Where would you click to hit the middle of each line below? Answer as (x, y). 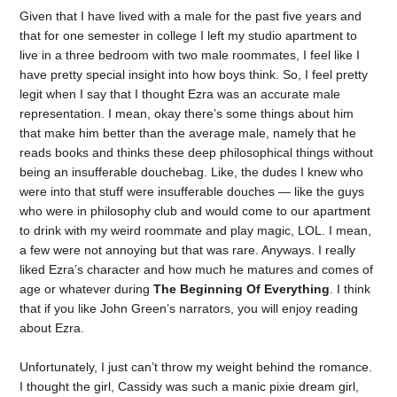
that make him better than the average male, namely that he (188, 132)
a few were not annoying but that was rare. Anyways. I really (188, 249)
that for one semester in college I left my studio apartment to (189, 35)
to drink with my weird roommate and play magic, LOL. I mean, (196, 230)
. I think (350, 288)
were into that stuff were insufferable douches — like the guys (192, 191)
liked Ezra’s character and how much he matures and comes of (197, 269)
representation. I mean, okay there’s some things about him (187, 113)
